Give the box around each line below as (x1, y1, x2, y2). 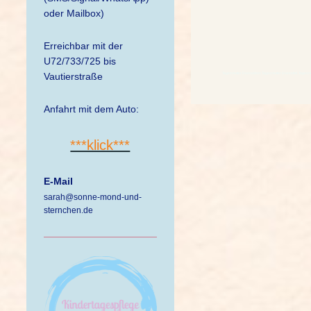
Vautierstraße (43, 71, 103, 82)
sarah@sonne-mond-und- (43, 192, 142, 202)
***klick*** (70, 137, 131, 153)
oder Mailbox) (43, 8, 107, 19)
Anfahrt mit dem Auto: (43, 103, 139, 115)
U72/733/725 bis (43, 56, 116, 67)
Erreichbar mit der (43, 40, 123, 51)
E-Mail (43, 176, 73, 187)
